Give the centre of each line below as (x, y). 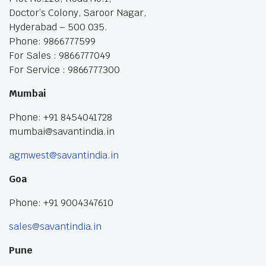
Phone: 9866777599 (52, 41)
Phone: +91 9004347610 (61, 203)
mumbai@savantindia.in (62, 132)
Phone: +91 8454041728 (61, 117)
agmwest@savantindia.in (64, 155)
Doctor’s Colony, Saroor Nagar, (78, 13)
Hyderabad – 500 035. (58, 27)
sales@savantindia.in (56, 227)
